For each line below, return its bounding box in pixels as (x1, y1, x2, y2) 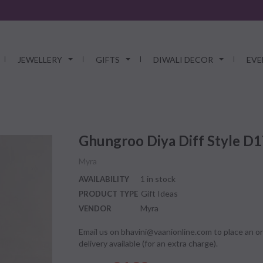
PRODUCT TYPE (79, 189, 138, 198)
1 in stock (140, 174, 176, 184)
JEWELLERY (17, 55, 62, 65)
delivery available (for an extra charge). (79, 238, 218, 248)
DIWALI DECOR (153, 55, 213, 65)
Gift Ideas (141, 188, 178, 198)
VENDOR (79, 204, 112, 213)
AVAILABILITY (79, 174, 129, 184)
